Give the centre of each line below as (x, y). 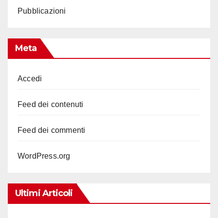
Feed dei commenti (52, 130)
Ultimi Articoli (44, 193)
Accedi (30, 78)
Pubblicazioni (42, 11)
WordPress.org (44, 156)
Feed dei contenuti (51, 104)
